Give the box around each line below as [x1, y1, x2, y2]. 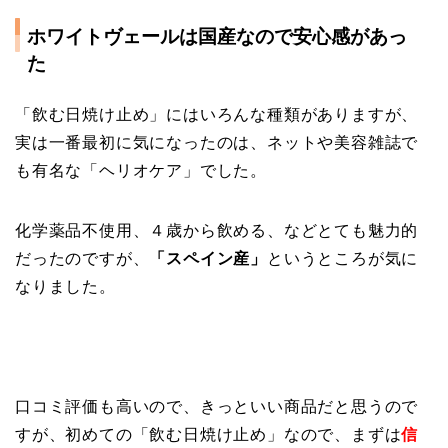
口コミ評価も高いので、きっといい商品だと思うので [15, 397, 419, 415]
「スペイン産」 [149, 249, 268, 267]
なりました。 [15, 277, 116, 295]
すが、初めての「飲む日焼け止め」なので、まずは [15, 425, 402, 443]
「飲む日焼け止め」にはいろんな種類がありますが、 [15, 105, 419, 123]
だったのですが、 [15, 249, 150, 267]
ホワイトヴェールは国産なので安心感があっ [27, 25, 407, 47]
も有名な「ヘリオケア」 [15, 161, 200, 179]
